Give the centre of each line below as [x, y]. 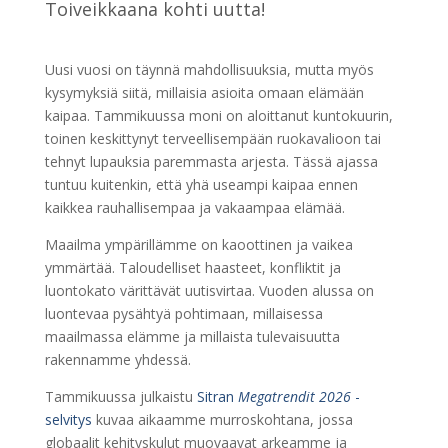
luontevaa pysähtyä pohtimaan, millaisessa [183, 313]
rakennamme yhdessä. [117, 359]
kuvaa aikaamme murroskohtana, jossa [222, 419]
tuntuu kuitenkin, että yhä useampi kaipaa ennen [201, 184]
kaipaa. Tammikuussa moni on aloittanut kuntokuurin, [218, 115]
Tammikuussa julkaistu [120, 396]
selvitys [68, 419]
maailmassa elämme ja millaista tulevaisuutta [192, 336]
